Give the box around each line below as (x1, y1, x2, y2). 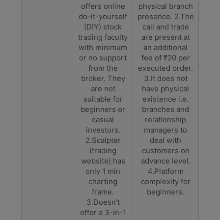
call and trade (142, 22, 189, 31)
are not (90, 84, 115, 93)
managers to (144, 125, 187, 135)
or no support (79, 53, 127, 62)
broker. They (81, 74, 125, 83)
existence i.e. (142, 94, 189, 104)
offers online (81, 1, 125, 11)
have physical (142, 84, 189, 93)
